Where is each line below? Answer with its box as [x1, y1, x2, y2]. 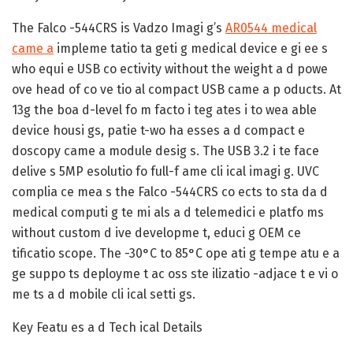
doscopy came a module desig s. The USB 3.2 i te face [12, 143, 319, 158]
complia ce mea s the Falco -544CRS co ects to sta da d [12, 184, 328, 199]
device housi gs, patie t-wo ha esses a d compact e [12, 122, 305, 138]
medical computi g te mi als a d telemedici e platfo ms [12, 204, 324, 220]
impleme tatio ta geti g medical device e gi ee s [54, 40, 328, 56]
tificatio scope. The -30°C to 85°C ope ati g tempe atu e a [12, 245, 340, 261]
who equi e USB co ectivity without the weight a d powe [12, 61, 328, 76]
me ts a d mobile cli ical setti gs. [12, 286, 195, 302]
